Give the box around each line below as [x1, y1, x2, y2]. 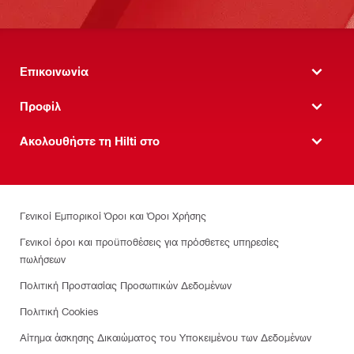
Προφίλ [20, 99, 61, 114]
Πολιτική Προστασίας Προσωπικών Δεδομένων [20, 278, 232, 291]
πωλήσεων [20, 252, 66, 265]
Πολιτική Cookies [20, 304, 99, 317]
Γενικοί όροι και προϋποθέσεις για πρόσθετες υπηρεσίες [20, 235, 279, 247]
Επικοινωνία [20, 64, 88, 79]
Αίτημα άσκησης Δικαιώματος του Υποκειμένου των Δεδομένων [20, 330, 311, 343]
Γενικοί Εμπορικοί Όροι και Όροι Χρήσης [20, 209, 206, 221]
